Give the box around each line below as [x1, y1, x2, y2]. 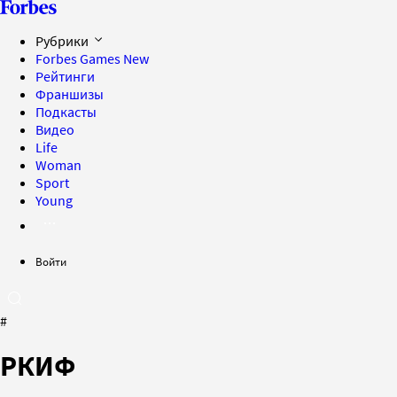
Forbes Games [35, 50, 123, 67]
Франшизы [35, 85, 104, 103]
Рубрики [35, 32, 91, 50]
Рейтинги [35, 67, 95, 85]
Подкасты [35, 103, 97, 121]
